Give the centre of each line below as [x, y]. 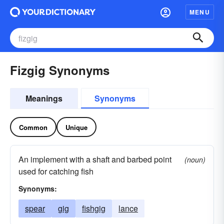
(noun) [195, 159]
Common [33, 127]
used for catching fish [56, 171]
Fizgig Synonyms [60, 70]
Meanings [44, 98]
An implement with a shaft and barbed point [95, 159]
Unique [76, 127]
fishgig [94, 208]
